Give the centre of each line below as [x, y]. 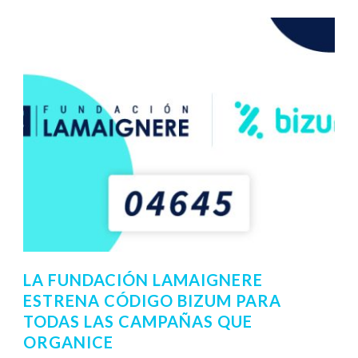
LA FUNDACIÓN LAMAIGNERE [143, 279]
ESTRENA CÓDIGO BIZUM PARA [152, 300]
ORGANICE [68, 342]
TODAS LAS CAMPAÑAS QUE [138, 321]
